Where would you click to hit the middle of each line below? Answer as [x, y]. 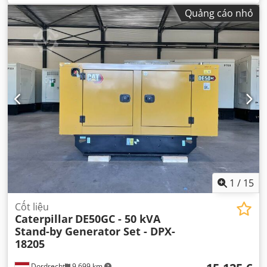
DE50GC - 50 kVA [118, 219]
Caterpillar [44, 219]
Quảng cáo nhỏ [219, 13]
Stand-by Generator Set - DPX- [95, 232]
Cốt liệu [32, 207]
